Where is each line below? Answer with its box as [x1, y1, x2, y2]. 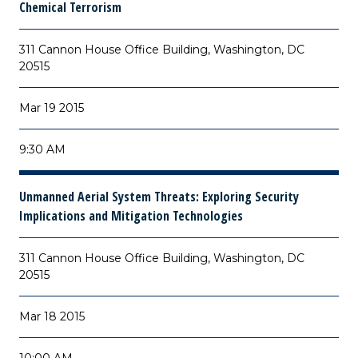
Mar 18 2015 [19, 309, 85, 324]
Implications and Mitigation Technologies [19, 207, 243, 225]
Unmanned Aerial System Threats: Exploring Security [19, 188, 299, 205]
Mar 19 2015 [19, 101, 84, 115]
